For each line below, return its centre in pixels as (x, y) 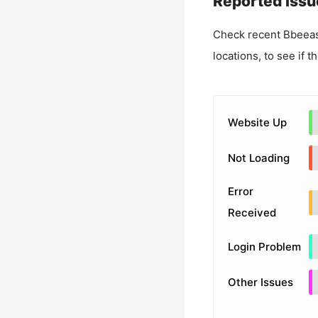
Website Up (257, 122)
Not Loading (258, 158)
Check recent (248, 34)
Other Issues (260, 282)
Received (252, 213)
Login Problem (264, 246)
